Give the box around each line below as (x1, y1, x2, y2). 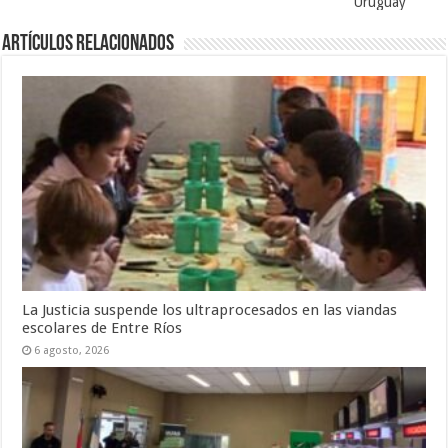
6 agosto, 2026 (34, 343, 110, 357)
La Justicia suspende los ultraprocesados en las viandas (22, 300, 398, 319)
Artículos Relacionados (2, 33, 175, 57)
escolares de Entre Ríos (22, 318, 183, 337)
